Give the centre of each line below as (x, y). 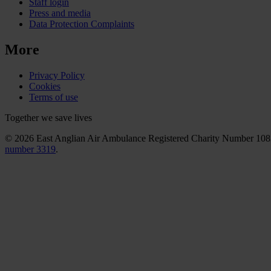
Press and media (60, 13)
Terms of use (54, 97)
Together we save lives (48, 117)
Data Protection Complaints (82, 24)
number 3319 (30, 149)
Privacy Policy (57, 75)
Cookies (45, 86)
